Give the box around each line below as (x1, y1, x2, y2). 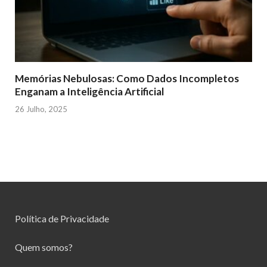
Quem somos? (15, 241, 73, 253)
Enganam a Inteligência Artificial (15, 85, 164, 98)
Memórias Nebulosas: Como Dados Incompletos (15, 72, 239, 85)
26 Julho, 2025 (15, 104, 67, 114)
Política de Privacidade (15, 212, 109, 224)
